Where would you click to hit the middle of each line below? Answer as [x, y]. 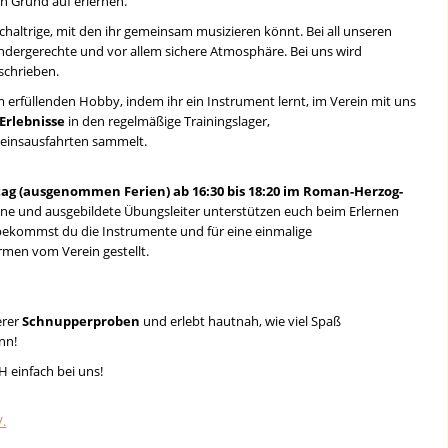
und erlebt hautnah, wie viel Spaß [241, 321]
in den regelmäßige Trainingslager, [168, 121]
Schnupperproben [81, 321]
